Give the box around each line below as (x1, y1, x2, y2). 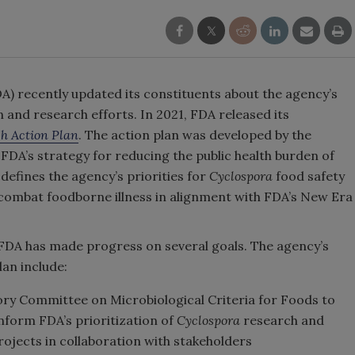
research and (240, 312, 324, 328)
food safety (273, 168, 345, 184)
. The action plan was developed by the (78, 127, 311, 143)
